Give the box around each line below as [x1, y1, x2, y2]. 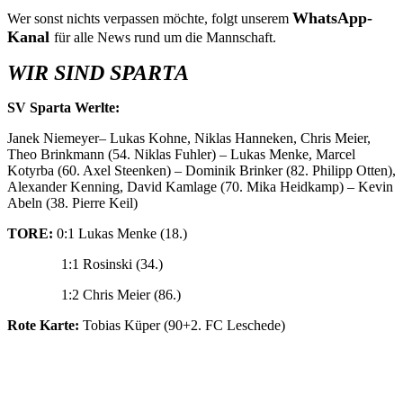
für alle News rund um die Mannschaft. [54, 29, 276, 45]
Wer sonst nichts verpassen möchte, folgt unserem [7, 10, 292, 26]
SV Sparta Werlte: [7, 99, 120, 115]
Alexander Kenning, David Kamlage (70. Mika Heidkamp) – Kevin [7, 178, 393, 194]
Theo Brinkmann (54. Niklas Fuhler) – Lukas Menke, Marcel [7, 146, 355, 162]
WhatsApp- [292, 8, 372, 27]
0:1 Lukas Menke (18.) [57, 225, 187, 241]
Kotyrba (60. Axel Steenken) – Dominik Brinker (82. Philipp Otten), [7, 162, 396, 178]
